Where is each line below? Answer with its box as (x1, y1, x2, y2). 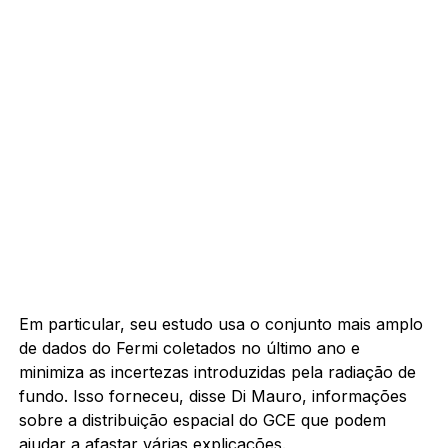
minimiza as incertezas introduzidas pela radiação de (18, 361, 416, 382)
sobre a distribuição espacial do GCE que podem (18, 409, 386, 430)
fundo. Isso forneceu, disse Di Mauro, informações (18, 385, 407, 406)
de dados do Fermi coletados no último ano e (18, 337, 360, 358)
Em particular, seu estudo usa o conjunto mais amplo (18, 313, 423, 334)
